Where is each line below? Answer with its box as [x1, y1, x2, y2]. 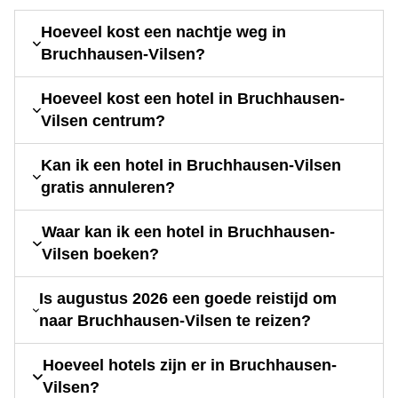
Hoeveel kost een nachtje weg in [41, 23, 287, 42]
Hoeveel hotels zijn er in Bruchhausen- [43, 356, 338, 375]
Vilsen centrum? [41, 112, 166, 131]
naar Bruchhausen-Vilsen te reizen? [38, 312, 311, 330]
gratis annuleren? [40, 179, 175, 197]
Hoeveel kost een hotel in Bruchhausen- [41, 90, 346, 108]
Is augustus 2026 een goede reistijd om [38, 290, 337, 308]
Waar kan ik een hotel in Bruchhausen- [41, 223, 335, 242]
